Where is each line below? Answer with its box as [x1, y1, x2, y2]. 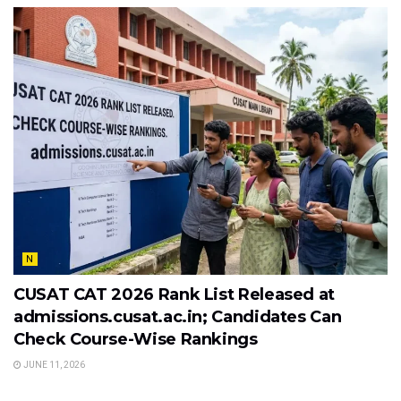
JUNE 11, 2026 [21, 360, 85, 371]
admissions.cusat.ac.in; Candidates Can [13, 307, 342, 328]
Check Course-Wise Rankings [13, 329, 258, 350]
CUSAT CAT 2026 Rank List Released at [13, 285, 336, 305]
